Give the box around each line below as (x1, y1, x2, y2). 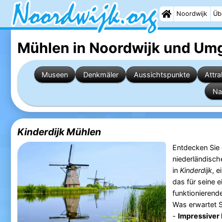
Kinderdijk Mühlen (17, 126, 101, 138)
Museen (41, 70, 68, 79)
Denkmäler (83, 70, 118, 79)
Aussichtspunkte (133, 70, 190, 79)
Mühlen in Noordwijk (17, 39, 160, 56)
